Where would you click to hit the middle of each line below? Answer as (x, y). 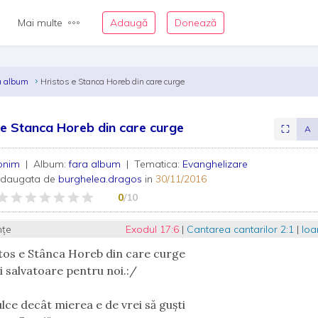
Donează (196, 23)
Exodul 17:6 (153, 229)
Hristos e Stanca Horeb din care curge (113, 81)
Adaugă (129, 23)
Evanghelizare (215, 164)
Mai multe (40, 23)
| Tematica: (153, 164)
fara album (97, 164)
